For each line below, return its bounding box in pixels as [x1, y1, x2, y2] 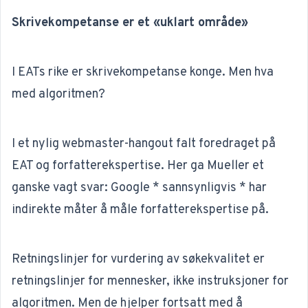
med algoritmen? [12, 87, 105, 102]
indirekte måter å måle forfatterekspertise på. [12, 202, 269, 218]
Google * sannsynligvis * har [111, 180, 267, 196]
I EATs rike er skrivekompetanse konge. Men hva [12, 65, 274, 80]
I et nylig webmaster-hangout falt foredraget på [12, 136, 276, 152]
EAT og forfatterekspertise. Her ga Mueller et [12, 158, 264, 174]
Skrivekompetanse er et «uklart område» [12, 15, 248, 31]
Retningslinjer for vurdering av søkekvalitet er [12, 252, 265, 267]
